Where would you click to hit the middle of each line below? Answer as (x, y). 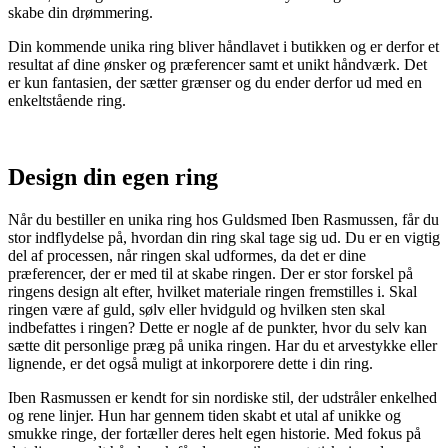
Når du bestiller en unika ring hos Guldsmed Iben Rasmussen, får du (223, 219)
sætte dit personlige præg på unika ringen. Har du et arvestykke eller (222, 345)
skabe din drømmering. (80, 12)
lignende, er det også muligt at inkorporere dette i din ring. (190, 363)
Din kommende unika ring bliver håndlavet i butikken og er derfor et (223, 46)
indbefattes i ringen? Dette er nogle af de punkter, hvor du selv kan (217, 327)
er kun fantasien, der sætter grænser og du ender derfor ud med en (215, 82)
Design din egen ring (113, 176)
